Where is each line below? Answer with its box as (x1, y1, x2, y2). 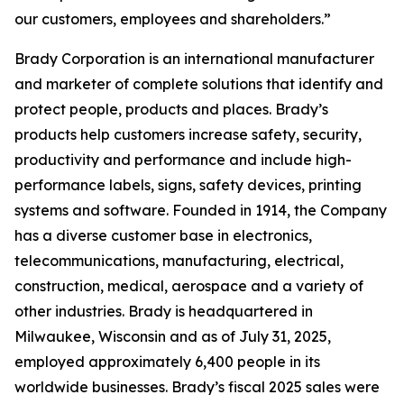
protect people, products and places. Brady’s (14, 100, 328, 118)
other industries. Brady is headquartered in (14, 302, 313, 320)
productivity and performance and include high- (14, 151, 352, 169)
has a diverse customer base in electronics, (14, 226, 312, 244)
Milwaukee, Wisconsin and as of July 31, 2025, (14, 327, 331, 345)
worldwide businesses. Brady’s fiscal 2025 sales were (14, 378, 380, 396)
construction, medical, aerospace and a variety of (14, 277, 363, 295)
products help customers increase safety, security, (14, 125, 362, 143)
